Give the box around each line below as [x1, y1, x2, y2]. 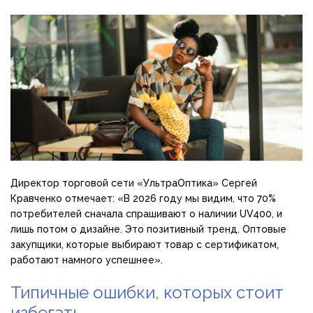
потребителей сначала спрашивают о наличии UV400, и [10, 208, 282, 220]
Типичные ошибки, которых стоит [10, 282, 284, 303]
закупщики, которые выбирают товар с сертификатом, [10, 239, 279, 251]
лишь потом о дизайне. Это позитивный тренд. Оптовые [10, 224, 286, 235]
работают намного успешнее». [10, 254, 163, 266]
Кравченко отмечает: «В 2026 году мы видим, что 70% [10, 193, 276, 205]
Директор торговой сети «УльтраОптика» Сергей [10, 177, 257, 189]
